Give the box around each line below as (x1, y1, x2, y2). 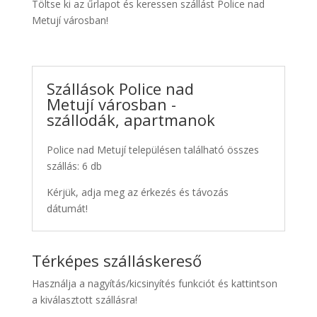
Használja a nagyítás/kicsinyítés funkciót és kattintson (31, 276, 277, 290)
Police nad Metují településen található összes (46, 142, 259, 156)
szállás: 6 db (46, 158, 102, 173)
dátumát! (46, 201, 88, 215)
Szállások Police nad (46, 77, 194, 99)
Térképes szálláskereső (31, 249, 202, 271)
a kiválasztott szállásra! (31, 292, 137, 306)
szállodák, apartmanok (46, 108, 215, 130)
